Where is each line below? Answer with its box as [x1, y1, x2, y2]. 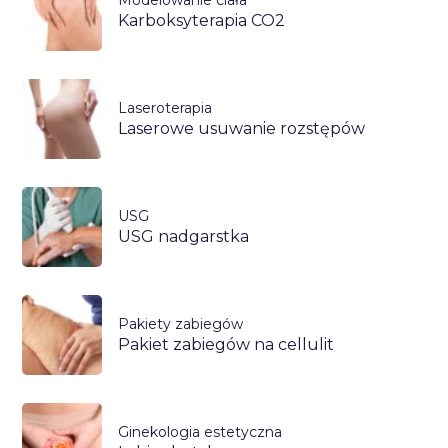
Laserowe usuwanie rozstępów [118, 118, 366, 138]
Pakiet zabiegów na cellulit [118, 334, 335, 354]
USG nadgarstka [118, 226, 250, 246]
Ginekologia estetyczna [118, 422, 283, 441]
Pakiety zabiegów [118, 314, 244, 333]
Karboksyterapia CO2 [118, 10, 286, 30]
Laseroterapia [118, 98, 213, 117]
